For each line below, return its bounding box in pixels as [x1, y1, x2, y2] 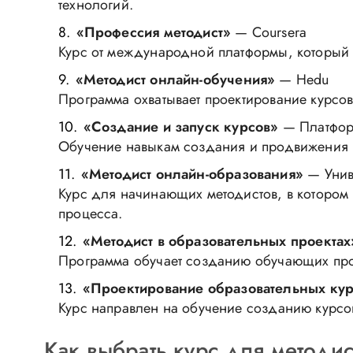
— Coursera [231, 22, 307, 43]
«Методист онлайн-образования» [80, 164, 303, 184]
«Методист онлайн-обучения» [75, 69, 276, 90]
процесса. [58, 203, 123, 224]
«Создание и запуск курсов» [83, 117, 279, 137]
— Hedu [275, 69, 329, 90]
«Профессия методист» [76, 22, 232, 43]
